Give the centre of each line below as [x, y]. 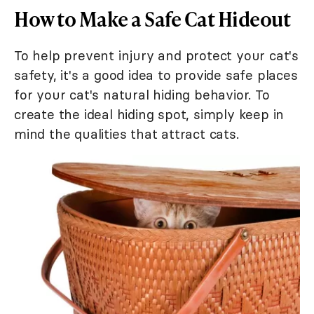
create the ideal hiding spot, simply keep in [149, 115]
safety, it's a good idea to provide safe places [156, 75]
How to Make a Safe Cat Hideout [152, 19]
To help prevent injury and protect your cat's [156, 56]
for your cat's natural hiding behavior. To [142, 95]
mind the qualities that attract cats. [127, 134]
